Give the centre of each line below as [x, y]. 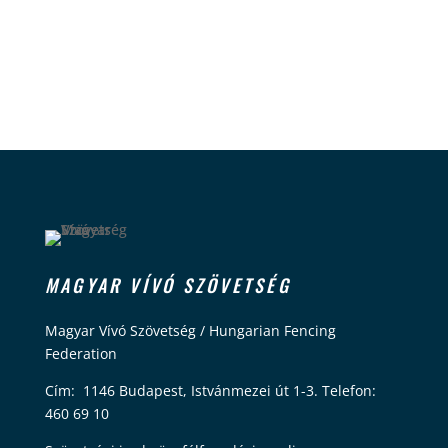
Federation [80, 354]
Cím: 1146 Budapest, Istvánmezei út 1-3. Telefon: [210, 391]
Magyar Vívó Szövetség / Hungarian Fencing [190, 331]
